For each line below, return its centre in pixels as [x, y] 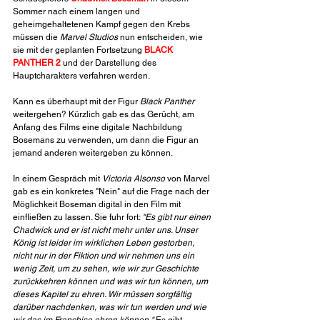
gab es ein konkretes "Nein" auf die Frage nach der [112, 192]
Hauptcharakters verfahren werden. [81, 76]
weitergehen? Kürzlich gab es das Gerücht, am [105, 115]
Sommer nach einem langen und [77, 12]
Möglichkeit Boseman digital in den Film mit [98, 205]
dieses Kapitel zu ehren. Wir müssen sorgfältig [103, 295]
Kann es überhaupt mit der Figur [76, 102]
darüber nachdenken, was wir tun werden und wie [111, 307]
